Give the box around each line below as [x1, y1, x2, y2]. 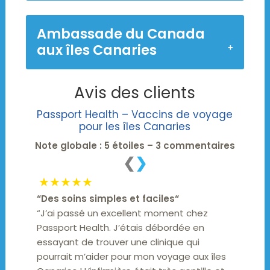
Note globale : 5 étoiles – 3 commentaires [34, 139, 235, 152]
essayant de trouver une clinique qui [37, 235, 200, 248]
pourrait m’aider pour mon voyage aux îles [37, 250, 227, 263]
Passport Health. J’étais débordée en [37, 221, 205, 234]
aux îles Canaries [36, 40, 157, 60]
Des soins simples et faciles [41, 192, 175, 205]
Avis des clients [74, 81, 196, 104]
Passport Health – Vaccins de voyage [37, 107, 233, 122]
